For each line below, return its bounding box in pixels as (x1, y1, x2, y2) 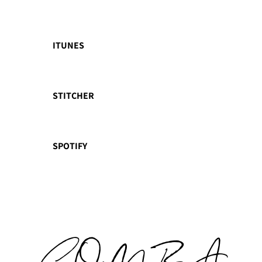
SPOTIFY (53, 140, 88, 152)
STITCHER (53, 89, 95, 102)
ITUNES (53, 39, 85, 51)
